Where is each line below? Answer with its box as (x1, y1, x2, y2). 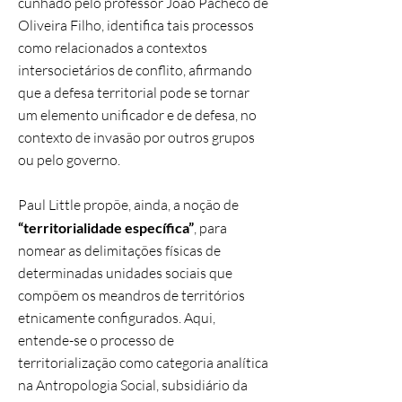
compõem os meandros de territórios (18, 286, 245, 304)
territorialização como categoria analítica (18, 354, 268, 371)
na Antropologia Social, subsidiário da (18, 376, 248, 394)
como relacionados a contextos (18, 39, 207, 57)
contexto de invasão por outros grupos (18, 128, 255, 146)
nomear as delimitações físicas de (18, 241, 221, 259)
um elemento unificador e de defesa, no (18, 106, 257, 124)
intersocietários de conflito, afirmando (18, 61, 252, 79)
